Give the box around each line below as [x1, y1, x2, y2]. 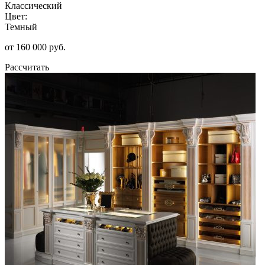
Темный [5, 21, 37, 32]
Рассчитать [5, 62, 49, 72]
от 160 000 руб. [5, 41, 66, 52]
